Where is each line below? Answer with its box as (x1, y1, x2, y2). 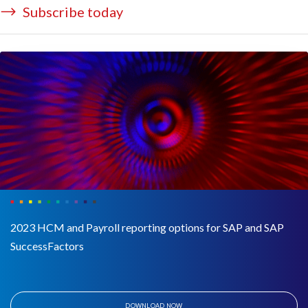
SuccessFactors (10, 239, 84, 252)
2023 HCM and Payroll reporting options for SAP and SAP (10, 220, 284, 234)
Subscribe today (20, 3, 123, 20)
